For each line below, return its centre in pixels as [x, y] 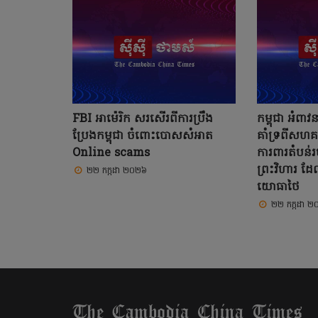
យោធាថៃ [278, 187]
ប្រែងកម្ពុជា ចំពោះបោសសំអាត [143, 136]
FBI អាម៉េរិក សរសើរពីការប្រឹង [143, 119]
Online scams [111, 153]
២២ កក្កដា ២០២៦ [117, 171]
